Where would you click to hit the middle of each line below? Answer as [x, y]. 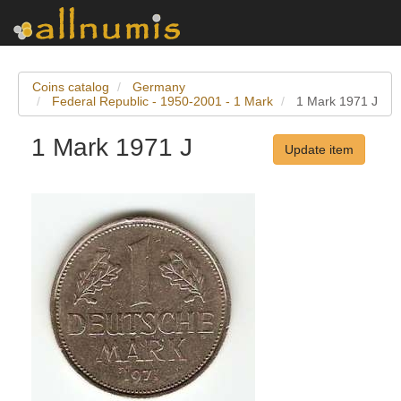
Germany [159, 87]
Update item [319, 149]
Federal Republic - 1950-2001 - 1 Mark [162, 101]
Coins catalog [71, 87]
